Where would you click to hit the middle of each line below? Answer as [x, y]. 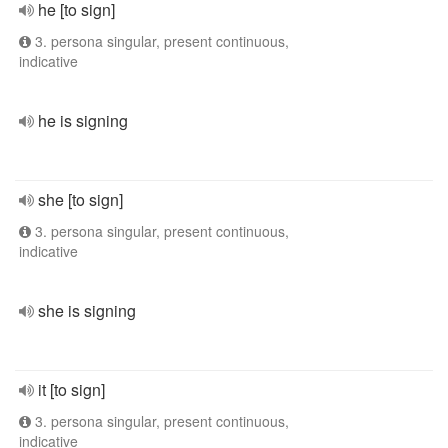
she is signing [87, 310]
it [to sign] [71, 389]
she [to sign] [80, 199]
